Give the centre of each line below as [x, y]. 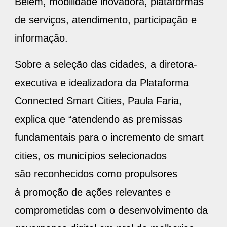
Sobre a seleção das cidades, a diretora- [106, 64]
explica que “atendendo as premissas [99, 119]
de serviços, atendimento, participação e [106, 20]
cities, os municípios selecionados [91, 155]
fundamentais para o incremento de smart [109, 137]
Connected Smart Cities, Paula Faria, [98, 101]
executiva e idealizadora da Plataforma [102, 82]
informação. [41, 38]
